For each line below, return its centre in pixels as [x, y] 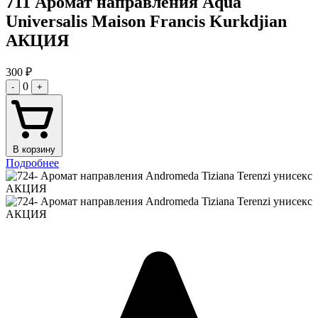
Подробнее [32, 163]
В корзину [34, 150]
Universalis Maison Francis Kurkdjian [146, 21]
